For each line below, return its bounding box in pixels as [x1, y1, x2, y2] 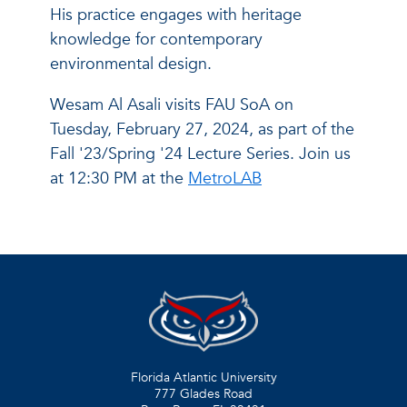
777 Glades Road [154, 385, 253, 403]
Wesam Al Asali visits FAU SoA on [50, 93, 293, 116]
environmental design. [50, 52, 212, 75]
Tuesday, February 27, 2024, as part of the [50, 117, 354, 141]
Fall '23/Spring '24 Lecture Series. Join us [50, 142, 351, 165]
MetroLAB [188, 166, 262, 190]
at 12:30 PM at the [50, 166, 188, 190]
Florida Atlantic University [130, 369, 277, 387]
